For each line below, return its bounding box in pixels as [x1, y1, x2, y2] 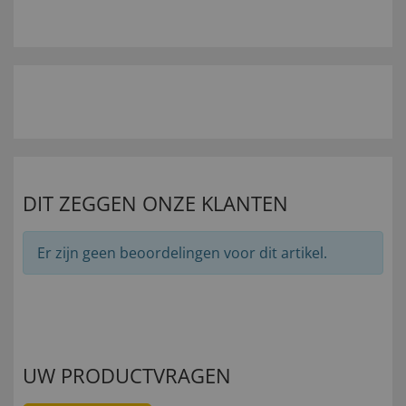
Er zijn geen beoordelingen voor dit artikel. [37, 243, 327, 264]
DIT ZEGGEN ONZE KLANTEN [23, 189, 288, 217]
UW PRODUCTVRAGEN [23, 362, 231, 390]
